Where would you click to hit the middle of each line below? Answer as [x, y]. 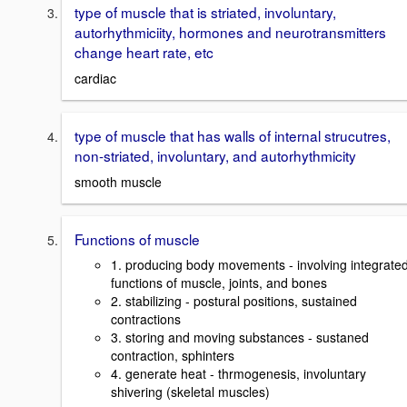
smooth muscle [118, 181]
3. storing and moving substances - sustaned [240, 338]
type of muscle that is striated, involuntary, [205, 12]
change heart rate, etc [144, 52]
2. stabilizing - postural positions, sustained [234, 301]
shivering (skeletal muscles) [190, 392]
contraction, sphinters [173, 356]
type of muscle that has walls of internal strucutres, [233, 136]
